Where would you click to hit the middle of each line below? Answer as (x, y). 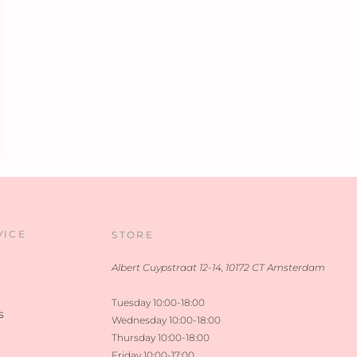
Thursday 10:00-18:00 (161, 338)
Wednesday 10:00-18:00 (167, 321)
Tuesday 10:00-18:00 (159, 303)
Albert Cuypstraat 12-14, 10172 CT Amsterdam (219, 268)
